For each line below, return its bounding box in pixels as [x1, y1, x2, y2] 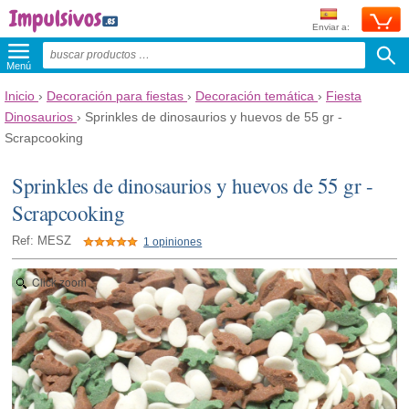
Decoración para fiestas [47, 89, 184, 103]
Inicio [5, 89, 35, 103]
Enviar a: [312, 22, 350, 32]
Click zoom [32, 274, 88, 289]
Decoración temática [195, 89, 314, 103]
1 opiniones [143, 235, 203, 248]
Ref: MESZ [12, 235, 72, 247]
